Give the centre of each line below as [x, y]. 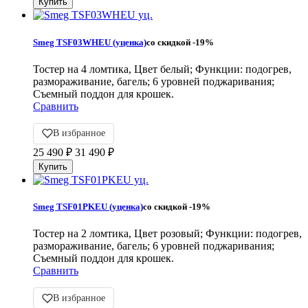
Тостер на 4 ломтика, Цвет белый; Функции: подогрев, [162, 69]
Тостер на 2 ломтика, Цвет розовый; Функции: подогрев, [167, 234]
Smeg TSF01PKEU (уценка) [88, 206]
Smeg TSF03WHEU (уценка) [90, 42]
